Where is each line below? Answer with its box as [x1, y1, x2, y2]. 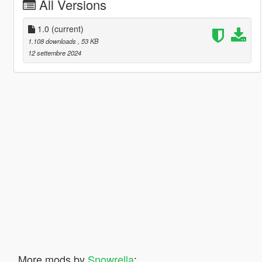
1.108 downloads [27, 36, 78, 46]
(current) [51, 22, 84, 35]
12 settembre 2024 [27, 47, 81, 57]
